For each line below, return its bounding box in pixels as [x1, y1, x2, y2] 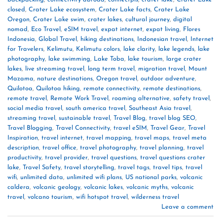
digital [173, 16, 192, 23]
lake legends [158, 45, 194, 52]
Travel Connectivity [56, 124, 110, 131]
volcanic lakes [84, 184, 123, 190]
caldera [7, 184, 30, 190]
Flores [183, 26, 200, 33]
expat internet [101, 26, 143, 33]
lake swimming [48, 55, 90, 62]
